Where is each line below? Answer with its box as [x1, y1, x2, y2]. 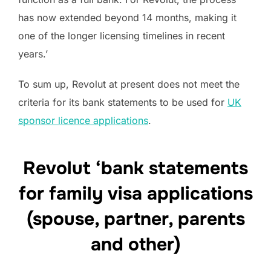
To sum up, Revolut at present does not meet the [18, 77, 240, 90]
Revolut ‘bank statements [23, 157, 248, 180]
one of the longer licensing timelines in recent [18, 29, 225, 42]
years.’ [18, 47, 48, 60]
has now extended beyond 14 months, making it [18, 11, 237, 24]
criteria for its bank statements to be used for [18, 96, 227, 108]
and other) [90, 233, 181, 256]
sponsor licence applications [18, 114, 148, 126]
